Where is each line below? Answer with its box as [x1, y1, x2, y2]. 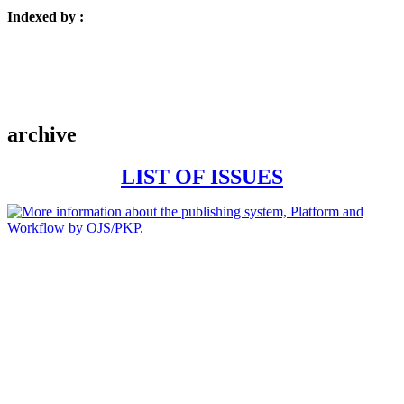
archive [7, 122, 77, 146]
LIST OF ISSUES [121, 164, 283, 188]
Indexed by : [7, 9, 84, 25]
